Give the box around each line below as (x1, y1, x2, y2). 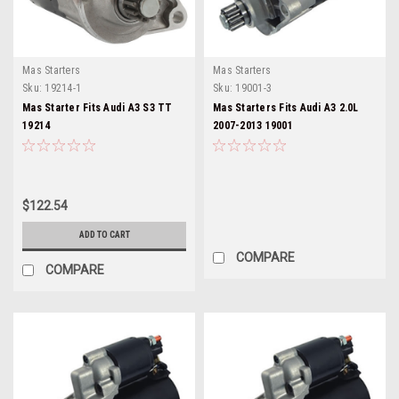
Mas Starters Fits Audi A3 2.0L (213, 102, 359, 114)
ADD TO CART (78, 230, 130, 240)
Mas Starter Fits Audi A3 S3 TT (22, 102, 173, 114)
